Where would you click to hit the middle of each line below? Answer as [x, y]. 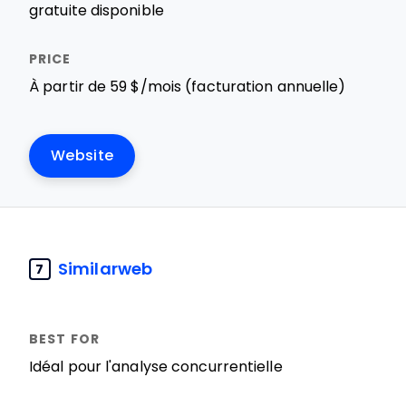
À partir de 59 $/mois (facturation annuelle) [188, 87]
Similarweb [105, 269]
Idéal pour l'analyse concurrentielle [156, 367]
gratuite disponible [97, 10]
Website [82, 155]
